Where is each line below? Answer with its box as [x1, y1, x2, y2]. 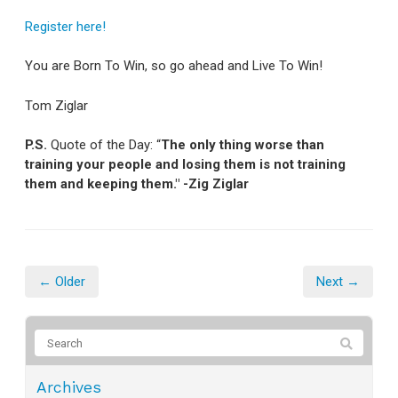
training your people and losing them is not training [25, 156, 346, 173]
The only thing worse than [161, 137, 324, 154]
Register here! [25, 18, 106, 35]
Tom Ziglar [25, 97, 88, 114]
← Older [38, 274, 85, 291]
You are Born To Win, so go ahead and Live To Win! [25, 58, 322, 75]
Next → [316, 274, 360, 291]
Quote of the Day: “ [47, 137, 161, 154]
